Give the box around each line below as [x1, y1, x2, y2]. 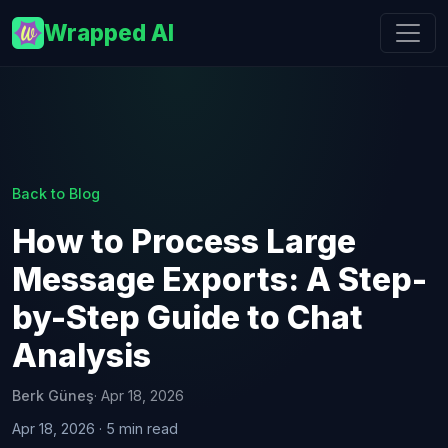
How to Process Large [12, 222, 356, 261]
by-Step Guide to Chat [12, 298, 363, 337]
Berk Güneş [12, 387, 94, 404]
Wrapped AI [44, 19, 174, 46]
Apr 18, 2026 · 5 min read [12, 420, 178, 437]
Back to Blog [12, 185, 100, 202]
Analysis [12, 336, 151, 375]
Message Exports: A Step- [12, 260, 427, 299]
